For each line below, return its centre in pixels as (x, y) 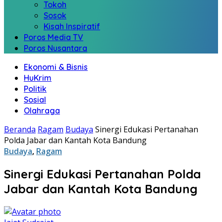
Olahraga (42, 111)
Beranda (20, 129)
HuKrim (38, 78)
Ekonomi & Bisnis (56, 67)
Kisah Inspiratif (72, 26)
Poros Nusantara (55, 48)
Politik (35, 89)
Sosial (35, 100)
